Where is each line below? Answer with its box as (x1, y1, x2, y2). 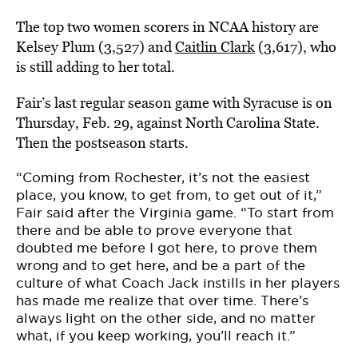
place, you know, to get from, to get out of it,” (16, 186, 322, 204)
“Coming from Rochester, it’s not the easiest (16, 169, 310, 186)
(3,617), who (255, 37, 336, 57)
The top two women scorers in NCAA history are (16, 17, 319, 37)
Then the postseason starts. (16, 133, 189, 153)
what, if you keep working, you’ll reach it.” (16, 327, 296, 344)
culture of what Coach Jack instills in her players (16, 274, 340, 292)
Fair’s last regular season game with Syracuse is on (16, 93, 332, 113)
